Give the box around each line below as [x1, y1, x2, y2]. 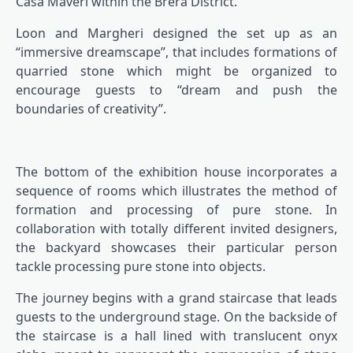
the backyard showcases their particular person [16, 239, 337, 257]
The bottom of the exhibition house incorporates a [16, 163, 337, 181]
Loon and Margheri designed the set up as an [16, 24, 337, 43]
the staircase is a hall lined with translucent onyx [16, 327, 337, 345]
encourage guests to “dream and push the [16, 81, 337, 99]
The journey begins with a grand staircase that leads [16, 289, 337, 307]
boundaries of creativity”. [16, 100, 166, 118]
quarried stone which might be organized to [16, 62, 337, 80]
